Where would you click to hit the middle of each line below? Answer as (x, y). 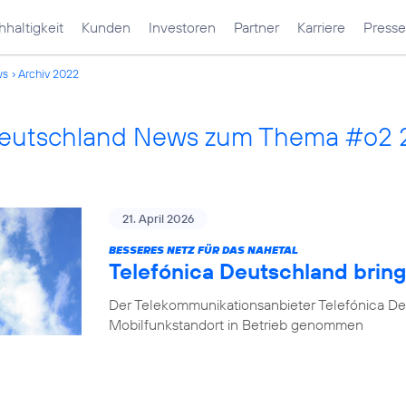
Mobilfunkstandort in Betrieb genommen (236, 324)
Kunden (106, 27)
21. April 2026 (158, 218)
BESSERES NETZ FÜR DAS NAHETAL (203, 250)
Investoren (182, 27)
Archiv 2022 (48, 73)
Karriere (321, 27)
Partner (256, 27)
